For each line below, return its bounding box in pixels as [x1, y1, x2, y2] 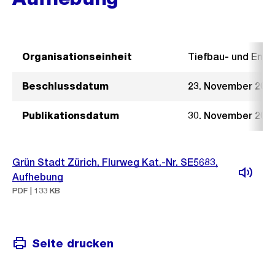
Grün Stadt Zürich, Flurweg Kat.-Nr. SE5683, [12, 157, 218, 168]
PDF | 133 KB [12, 186, 60, 195]
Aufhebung [12, 171, 63, 183]
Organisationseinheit [22, 51, 132, 63]
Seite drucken [32, 236, 114, 250]
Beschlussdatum [22, 80, 109, 92]
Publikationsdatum [22, 110, 119, 122]
